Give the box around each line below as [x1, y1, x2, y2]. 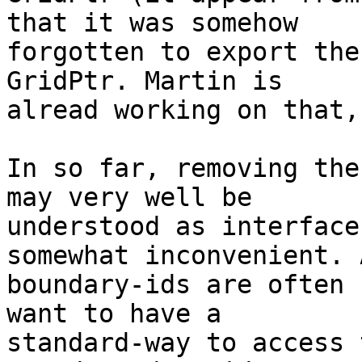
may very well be [6, 183, 252, 213]
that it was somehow [6, 8, 298, 38]
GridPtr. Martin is [6, 66, 283, 96]
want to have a [6, 299, 221, 329]
